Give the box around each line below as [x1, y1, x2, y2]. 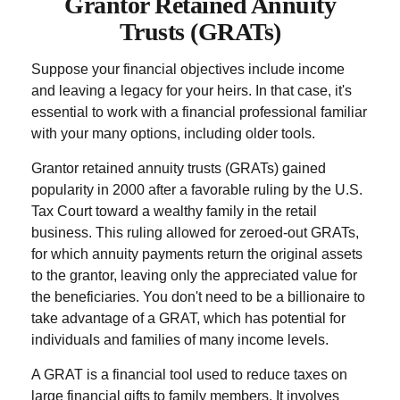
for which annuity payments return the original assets [31, 246, 362, 262]
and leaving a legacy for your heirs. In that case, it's [31, 83, 352, 98]
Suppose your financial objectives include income [31, 62, 345, 77]
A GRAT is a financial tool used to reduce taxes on [31, 367, 347, 382]
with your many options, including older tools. [31, 126, 315, 141]
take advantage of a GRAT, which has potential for [31, 311, 346, 326]
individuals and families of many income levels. [31, 332, 329, 347]
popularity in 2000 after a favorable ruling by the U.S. [31, 182, 362, 197]
